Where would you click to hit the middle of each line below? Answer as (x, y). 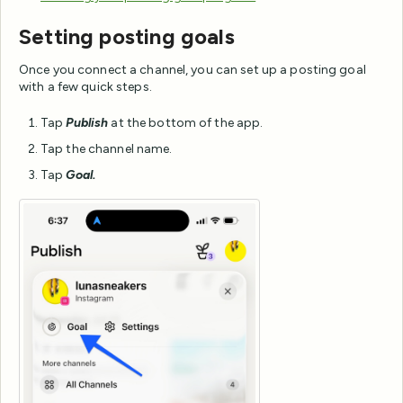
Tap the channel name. (107, 148)
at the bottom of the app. (187, 122)
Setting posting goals (127, 37)
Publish (89, 122)
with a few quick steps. (85, 86)
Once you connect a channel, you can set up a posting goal (193, 69)
